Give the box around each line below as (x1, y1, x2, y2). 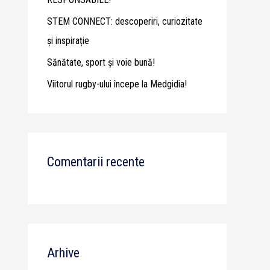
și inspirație (47, 34, 89, 46)
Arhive (47, 245, 80, 260)
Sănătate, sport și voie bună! (47, 56, 155, 68)
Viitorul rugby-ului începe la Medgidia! (47, 78, 187, 90)
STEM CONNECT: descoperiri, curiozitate (47, 15, 202, 27)
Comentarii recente (47, 154, 145, 169)
